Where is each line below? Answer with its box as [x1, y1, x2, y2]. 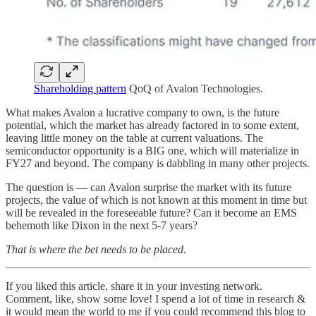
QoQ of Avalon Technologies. [126, 83, 263, 95]
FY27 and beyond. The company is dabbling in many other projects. [6, 157, 310, 170]
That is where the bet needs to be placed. [6, 243, 186, 256]
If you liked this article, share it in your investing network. [6, 280, 262, 293]
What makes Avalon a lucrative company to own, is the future [6, 107, 279, 119]
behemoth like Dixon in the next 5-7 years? [6, 219, 197, 232]
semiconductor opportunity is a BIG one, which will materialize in [6, 145, 299, 157]
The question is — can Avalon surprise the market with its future [6, 181, 291, 194]
